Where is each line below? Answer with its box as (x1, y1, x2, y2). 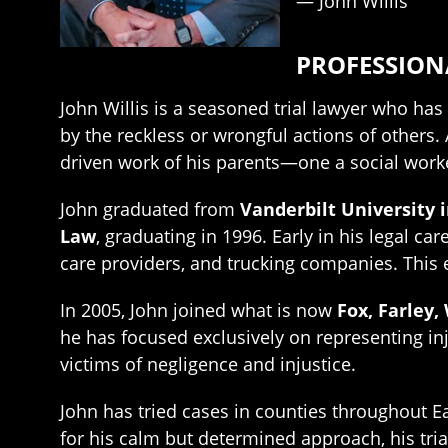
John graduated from (60, 197, 240, 221)
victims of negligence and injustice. (60, 352, 356, 376)
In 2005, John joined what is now (60, 298, 337, 322)
